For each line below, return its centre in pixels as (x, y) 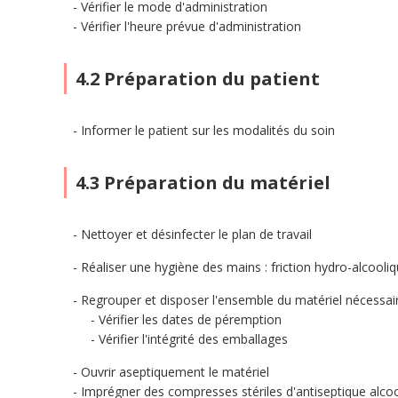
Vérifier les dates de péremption (190, 319)
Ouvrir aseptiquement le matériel (175, 372)
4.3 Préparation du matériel (203, 183)
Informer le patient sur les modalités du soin (208, 130)
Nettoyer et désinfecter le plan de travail (196, 234)
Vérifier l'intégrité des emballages (193, 339)
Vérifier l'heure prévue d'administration (191, 26)
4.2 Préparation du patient (198, 79)
